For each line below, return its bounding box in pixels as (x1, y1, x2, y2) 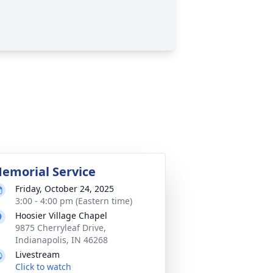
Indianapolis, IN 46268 (15, 234, 108, 246)
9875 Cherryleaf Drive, (15, 222, 106, 233)
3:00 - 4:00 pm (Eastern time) (15, 195, 132, 207)
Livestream (15, 249, 60, 260)
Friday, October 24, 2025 (15, 183, 114, 194)
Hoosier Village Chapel (15, 210, 107, 221)
